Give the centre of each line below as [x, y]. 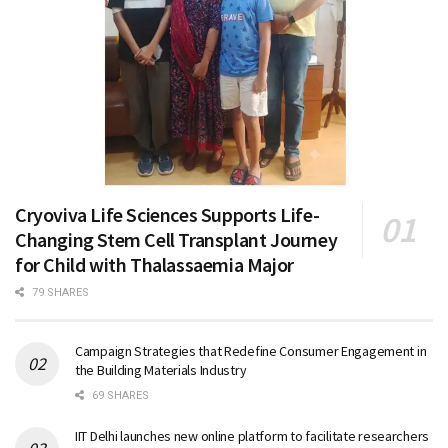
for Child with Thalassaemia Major [154, 264]
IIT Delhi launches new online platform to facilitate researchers [252, 435]
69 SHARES [119, 395]
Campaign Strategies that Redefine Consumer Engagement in [251, 350]
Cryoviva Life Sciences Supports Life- [167, 214]
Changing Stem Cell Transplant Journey [176, 239]
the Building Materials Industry [161, 369]
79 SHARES [59, 292]
